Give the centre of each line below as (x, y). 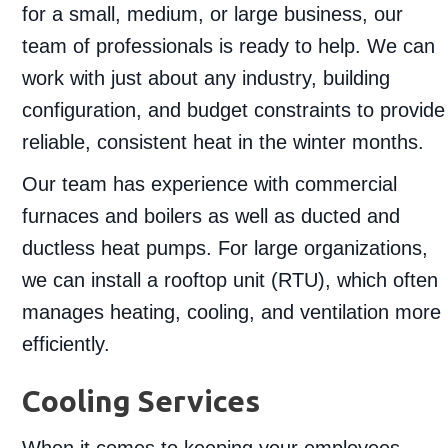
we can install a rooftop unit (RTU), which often (230, 279)
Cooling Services (141, 400)
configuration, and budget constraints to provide (234, 109)
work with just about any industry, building (206, 77)
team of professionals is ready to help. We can (229, 45)
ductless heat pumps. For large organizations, (225, 247)
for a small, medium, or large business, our (213, 13)
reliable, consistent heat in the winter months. (223, 141)
